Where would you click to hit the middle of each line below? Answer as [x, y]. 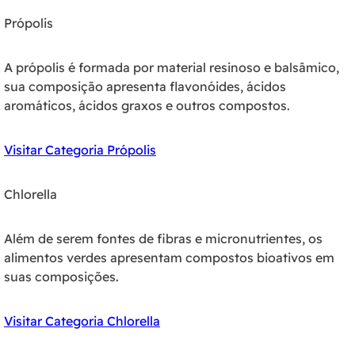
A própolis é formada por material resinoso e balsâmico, [172, 68]
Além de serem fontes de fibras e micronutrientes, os [163, 239]
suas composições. [61, 277]
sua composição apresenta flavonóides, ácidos [145, 87]
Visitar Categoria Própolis [80, 150]
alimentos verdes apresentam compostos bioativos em [169, 258]
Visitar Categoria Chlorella [82, 321]
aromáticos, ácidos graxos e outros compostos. [147, 106]
